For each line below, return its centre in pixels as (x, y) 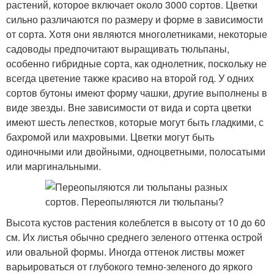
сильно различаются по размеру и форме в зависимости (135, 19)
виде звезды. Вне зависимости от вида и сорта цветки (129, 107)
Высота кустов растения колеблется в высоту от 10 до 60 (136, 222)
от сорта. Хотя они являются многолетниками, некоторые (137, 34)
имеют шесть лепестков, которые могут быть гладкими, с (135, 122)
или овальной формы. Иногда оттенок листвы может (125, 252)
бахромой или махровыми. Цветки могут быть (110, 137)
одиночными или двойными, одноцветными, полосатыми (136, 151)
